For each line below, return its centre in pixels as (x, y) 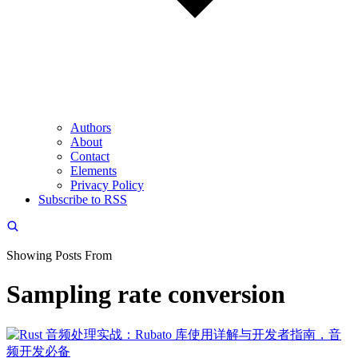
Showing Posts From (59, 255)
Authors (91, 127)
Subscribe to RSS (83, 199)
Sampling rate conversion (146, 294)
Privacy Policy (107, 185)
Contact (90, 156)
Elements (93, 171)
